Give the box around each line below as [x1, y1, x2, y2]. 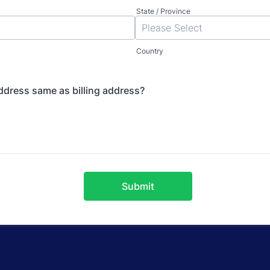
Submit [122, 180, 154, 192]
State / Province [136, 7, 190, 16]
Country [136, 46, 163, 55]
